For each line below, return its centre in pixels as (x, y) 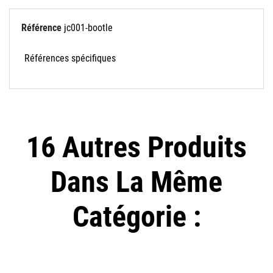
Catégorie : (136, 217)
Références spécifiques (70, 58)
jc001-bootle (88, 28)
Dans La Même (136, 182)
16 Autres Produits (136, 147)
